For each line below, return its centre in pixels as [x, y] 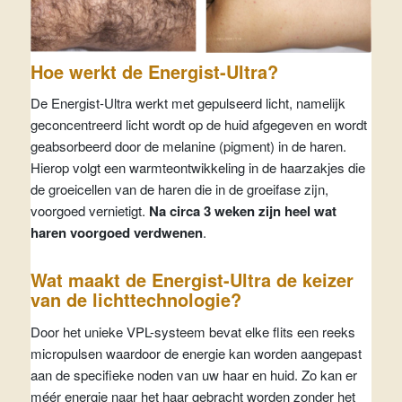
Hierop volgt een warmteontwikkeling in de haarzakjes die [197, 168]
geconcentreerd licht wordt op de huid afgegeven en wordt [198, 125]
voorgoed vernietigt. [89, 211]
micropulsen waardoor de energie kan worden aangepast [196, 354]
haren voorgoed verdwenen [116, 233]
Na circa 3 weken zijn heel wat [242, 211]
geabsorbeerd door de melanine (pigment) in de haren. [188, 146]
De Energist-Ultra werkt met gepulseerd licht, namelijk [188, 103]
